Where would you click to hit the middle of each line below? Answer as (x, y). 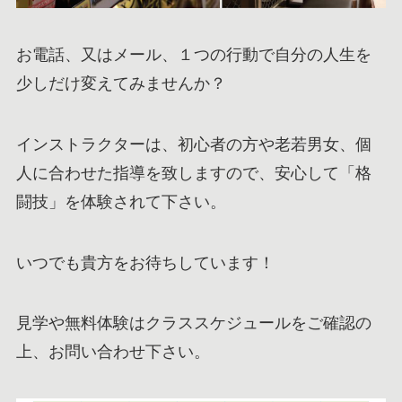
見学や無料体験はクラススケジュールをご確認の (193, 323)
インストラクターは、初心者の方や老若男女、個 (193, 144)
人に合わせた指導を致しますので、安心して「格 (193, 173)
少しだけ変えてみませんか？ (121, 83)
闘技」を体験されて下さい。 (121, 201)
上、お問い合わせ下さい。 (113, 352)
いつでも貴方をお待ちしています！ (145, 262)
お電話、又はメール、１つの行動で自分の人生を (193, 54)
